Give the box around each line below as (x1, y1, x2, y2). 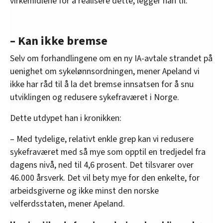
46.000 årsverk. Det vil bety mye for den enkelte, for (10, 172, 200, 185)
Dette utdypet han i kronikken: (10, 112, 121, 125)
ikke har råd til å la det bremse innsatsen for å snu (10, 78, 194, 91)
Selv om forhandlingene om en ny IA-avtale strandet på (10, 52, 213, 65)
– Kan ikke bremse (10, 32, 108, 50)
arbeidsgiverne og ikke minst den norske (10, 185, 159, 198)
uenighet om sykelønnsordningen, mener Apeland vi (10, 65, 200, 78)
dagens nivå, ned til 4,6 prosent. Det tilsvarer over (10, 159, 194, 172)
